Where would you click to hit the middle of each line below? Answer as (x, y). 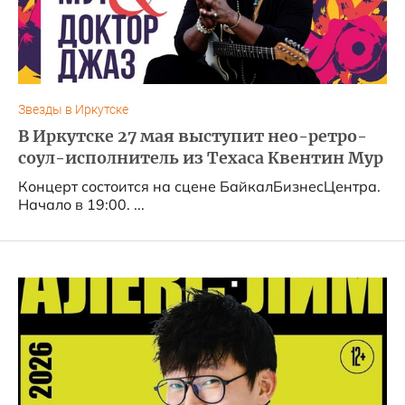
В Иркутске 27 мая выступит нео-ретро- (193, 137)
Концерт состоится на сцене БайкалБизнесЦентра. (199, 186)
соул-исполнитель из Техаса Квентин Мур (201, 158)
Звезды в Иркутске (73, 110)
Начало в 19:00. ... (81, 204)
